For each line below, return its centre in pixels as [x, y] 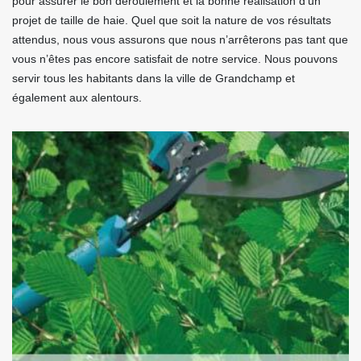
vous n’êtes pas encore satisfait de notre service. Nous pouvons [175, 59]
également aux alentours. [77, 98]
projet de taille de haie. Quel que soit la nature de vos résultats [172, 20]
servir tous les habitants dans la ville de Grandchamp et [154, 78]
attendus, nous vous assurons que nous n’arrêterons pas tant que [180, 39]
